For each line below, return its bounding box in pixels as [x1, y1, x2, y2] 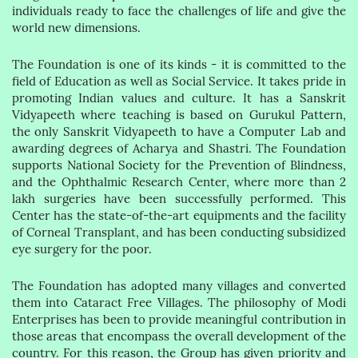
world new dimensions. [12, 21, 141, 35]
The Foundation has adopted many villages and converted [12, 279, 346, 293]
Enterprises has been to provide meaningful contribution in [12, 312, 346, 327]
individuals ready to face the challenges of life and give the [12, 4, 346, 18]
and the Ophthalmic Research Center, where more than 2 [12, 175, 346, 189]
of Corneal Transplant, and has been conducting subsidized [12, 225, 346, 240]
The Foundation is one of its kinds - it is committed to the [12, 58, 346, 72]
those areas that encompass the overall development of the [12, 329, 346, 344]
